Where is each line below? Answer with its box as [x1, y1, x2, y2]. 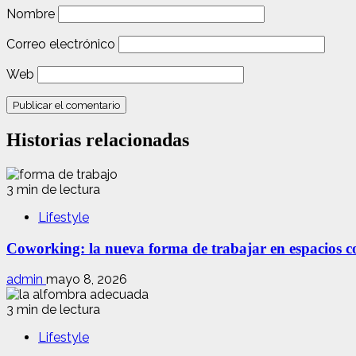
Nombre [6, 6, 55, 22]
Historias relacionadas [6, 129, 189, 150]
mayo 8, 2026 [46, 272, 127, 288]
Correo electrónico [6, 37, 115, 52]
